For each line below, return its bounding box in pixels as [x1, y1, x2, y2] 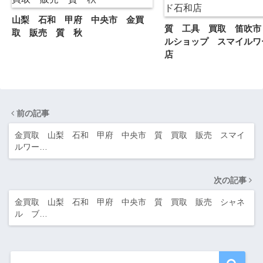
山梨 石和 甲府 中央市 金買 [12, 15, 144, 25]
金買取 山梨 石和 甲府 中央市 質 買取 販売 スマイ [15, 130, 245, 140]
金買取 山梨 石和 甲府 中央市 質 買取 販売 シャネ [15, 197, 245, 207]
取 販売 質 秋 [12, 28, 91, 38]
